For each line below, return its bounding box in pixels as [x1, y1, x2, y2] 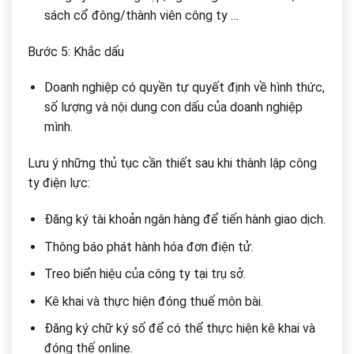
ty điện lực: [28, 175, 90, 191]
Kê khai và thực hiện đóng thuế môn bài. [43, 293, 263, 309]
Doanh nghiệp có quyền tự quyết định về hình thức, [43, 80, 325, 96]
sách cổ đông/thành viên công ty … [43, 7, 239, 23]
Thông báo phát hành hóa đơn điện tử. [43, 239, 254, 254]
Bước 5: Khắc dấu [28, 43, 124, 59]
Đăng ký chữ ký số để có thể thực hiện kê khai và [43, 321, 315, 337]
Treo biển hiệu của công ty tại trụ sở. [43, 266, 246, 282]
